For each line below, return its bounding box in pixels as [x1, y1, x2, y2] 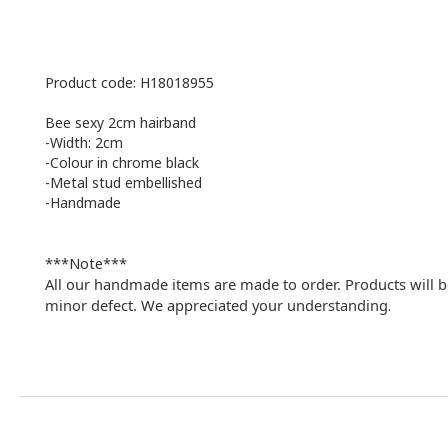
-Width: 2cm [45, 133, 123, 152]
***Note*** [45, 253, 127, 273]
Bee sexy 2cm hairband [45, 113, 200, 132]
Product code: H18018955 [45, 73, 214, 92]
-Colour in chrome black [45, 153, 199, 172]
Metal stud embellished [50, 173, 206, 192]
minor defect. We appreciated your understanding [45, 295, 388, 315]
